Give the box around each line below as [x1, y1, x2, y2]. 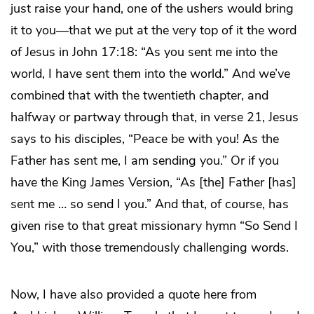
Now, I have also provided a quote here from [11, 286, 257, 303]
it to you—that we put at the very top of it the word [11, 22, 296, 39]
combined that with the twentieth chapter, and [11, 87, 268, 104]
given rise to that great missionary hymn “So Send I [11, 217, 298, 235]
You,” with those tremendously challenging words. [11, 239, 289, 257]
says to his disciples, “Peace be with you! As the [11, 130, 279, 148]
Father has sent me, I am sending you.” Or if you [11, 152, 279, 170]
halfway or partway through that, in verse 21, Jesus [11, 109, 299, 126]
